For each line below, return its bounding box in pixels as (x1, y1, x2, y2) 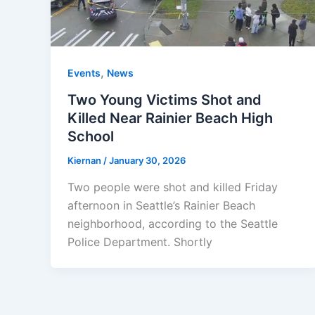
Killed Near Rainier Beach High (67, 109, 273, 127)
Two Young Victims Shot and (67, 91, 262, 108)
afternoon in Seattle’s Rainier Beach (67, 198, 255, 212)
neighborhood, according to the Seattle (67, 216, 278, 231)
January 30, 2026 (109, 154, 186, 166)
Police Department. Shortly (67, 234, 212, 249)
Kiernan (67, 154, 103, 166)
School (67, 127, 114, 145)
